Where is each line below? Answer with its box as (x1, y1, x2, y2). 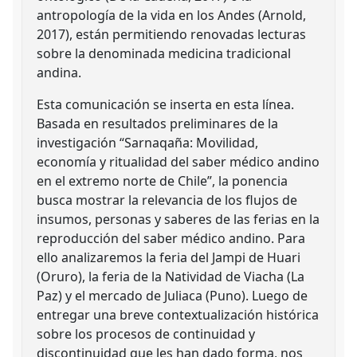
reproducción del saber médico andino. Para (37, 229, 306, 247)
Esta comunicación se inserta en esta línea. (37, 95, 295, 113)
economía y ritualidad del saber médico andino (37, 152, 320, 171)
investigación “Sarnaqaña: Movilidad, (37, 133, 259, 151)
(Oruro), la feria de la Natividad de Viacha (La (37, 267, 305, 285)
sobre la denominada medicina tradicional (37, 44, 292, 62)
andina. (37, 63, 82, 81)
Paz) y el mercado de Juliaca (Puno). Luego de (37, 286, 308, 304)
